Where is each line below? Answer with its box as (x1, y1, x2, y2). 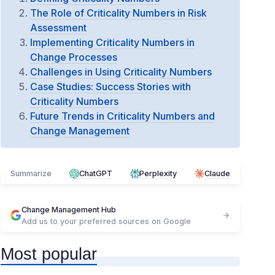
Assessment (30, 21, 87, 34)
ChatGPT (79, 169, 113, 178)
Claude (204, 169, 230, 178)
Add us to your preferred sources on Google (21, 217, 191, 226)
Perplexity (139, 169, 177, 178)
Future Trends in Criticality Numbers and (30, 110, 215, 122)
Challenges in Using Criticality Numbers (30, 66, 212, 78)
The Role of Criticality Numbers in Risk (30, 7, 207, 19)
